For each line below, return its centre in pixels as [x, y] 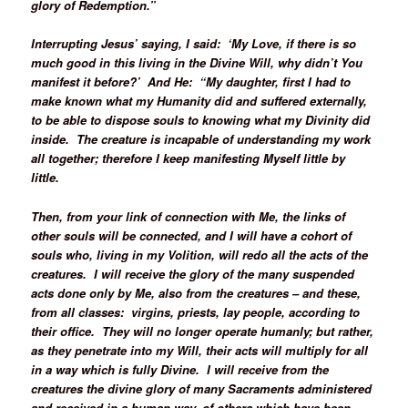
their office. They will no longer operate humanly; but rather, [203, 331]
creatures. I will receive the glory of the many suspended [193, 273]
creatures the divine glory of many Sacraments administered [202, 388]
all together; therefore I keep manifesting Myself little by [189, 158]
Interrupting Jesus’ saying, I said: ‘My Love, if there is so [194, 44]
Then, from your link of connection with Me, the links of [189, 216]
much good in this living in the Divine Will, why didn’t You [197, 63]
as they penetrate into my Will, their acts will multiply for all [200, 350]
